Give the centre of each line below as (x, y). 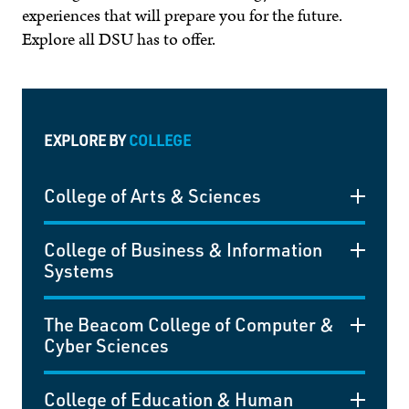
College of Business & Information (183, 249)
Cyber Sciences (106, 345)
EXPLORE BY (86, 140)
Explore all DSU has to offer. (119, 39)
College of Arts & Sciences (152, 195)
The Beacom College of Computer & (189, 324)
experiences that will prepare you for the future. (182, 16)
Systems (79, 270)
